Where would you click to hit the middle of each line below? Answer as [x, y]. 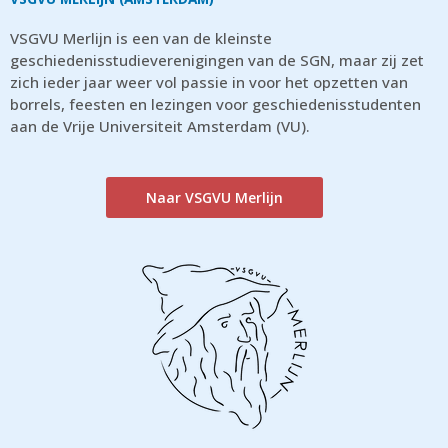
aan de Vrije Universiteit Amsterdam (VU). [160, 126]
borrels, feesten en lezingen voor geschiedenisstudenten [215, 104]
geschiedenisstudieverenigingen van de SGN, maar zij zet [217, 60]
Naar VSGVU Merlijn [214, 198]
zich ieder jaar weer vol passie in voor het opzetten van [209, 82]
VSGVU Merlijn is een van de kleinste [141, 38]
